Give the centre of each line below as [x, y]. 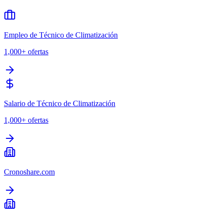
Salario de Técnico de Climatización [60, 104]
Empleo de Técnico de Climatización [61, 35]
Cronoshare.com [29, 172]
